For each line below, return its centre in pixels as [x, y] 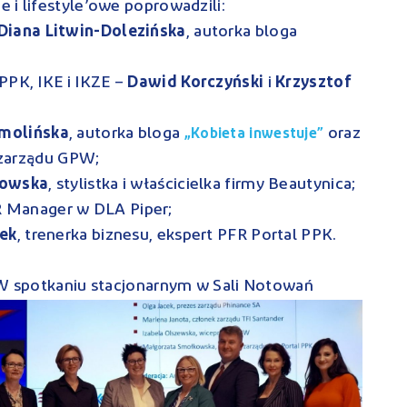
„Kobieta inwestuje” [256, 134]
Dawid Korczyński [196, 83]
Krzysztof [313, 83]
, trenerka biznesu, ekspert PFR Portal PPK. [177, 235]
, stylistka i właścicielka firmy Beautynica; [202, 184]
